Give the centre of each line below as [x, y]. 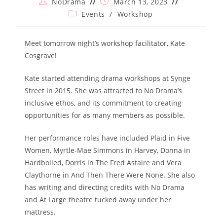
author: [52, 10]
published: [119, 10]
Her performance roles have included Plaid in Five [107, 138]
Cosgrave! [41, 55]
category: [84, 22]
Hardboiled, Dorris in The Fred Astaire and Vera [103, 163]
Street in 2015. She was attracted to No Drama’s [103, 91]
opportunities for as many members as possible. [105, 115]
